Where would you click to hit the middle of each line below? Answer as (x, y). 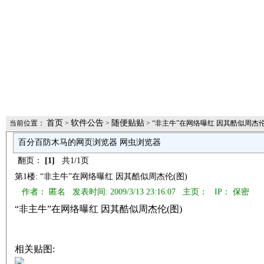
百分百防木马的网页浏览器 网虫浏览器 (90, 142)
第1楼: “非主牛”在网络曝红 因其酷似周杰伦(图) (103, 176)
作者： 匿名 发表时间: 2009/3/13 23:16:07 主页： (113, 192)
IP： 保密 (230, 192)
